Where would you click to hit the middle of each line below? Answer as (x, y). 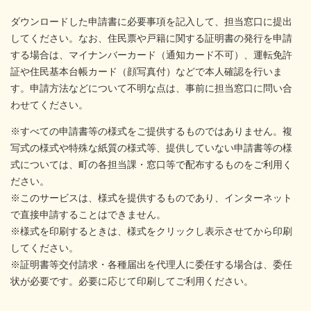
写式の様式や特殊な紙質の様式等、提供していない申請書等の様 (151, 148)
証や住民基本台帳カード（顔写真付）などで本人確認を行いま (146, 72)
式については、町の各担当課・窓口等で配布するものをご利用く (151, 165)
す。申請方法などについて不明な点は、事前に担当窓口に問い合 (151, 89)
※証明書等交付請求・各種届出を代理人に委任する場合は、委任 (151, 265)
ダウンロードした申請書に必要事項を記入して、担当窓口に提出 (151, 22)
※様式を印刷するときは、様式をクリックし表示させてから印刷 (151, 232)
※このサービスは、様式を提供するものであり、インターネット (151, 198)
